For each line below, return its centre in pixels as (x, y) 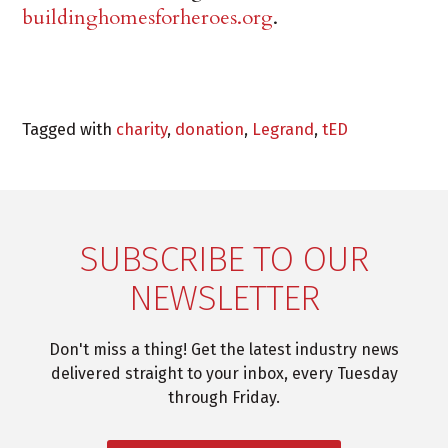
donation (210, 128)
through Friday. (224, 397)
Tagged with (69, 128)
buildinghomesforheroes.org (148, 17)
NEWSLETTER (224, 297)
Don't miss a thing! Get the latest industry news (224, 349)
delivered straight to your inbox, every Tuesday (224, 373)
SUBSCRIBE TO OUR (224, 258)
